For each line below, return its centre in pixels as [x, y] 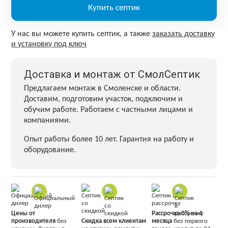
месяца [162, 221]
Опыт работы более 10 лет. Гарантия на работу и [109, 139]
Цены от [23, 213]
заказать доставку [184, 34]
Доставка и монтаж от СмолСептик [112, 74]
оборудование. [50, 150]
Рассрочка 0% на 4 [177, 213]
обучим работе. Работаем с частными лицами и [109, 110]
